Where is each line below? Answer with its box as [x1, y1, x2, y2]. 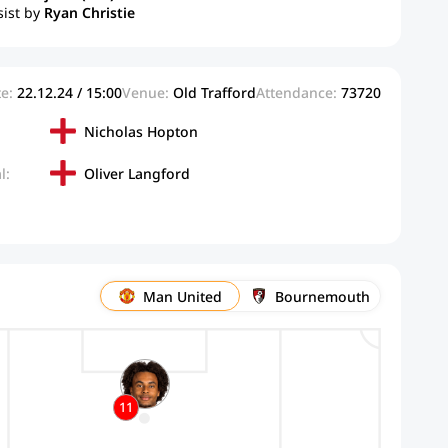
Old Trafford [173, 83, 256, 102]
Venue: [122, 83, 169, 102]
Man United [142, 286, 222, 306]
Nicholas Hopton [84, 121, 199, 141]
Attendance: [256, 83, 337, 102]
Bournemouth [274, 286, 370, 306]
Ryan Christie [43, 3, 135, 22]
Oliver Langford [84, 163, 191, 183]
